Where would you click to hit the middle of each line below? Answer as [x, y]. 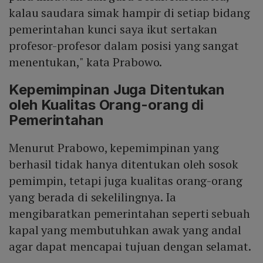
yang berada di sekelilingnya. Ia [92, 197]
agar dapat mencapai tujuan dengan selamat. [130, 247]
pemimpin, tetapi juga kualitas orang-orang [126, 181]
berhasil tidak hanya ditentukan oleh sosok [124, 164]
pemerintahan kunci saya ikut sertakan [113, 29]
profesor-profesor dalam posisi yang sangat [124, 46]
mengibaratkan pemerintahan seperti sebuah [129, 214]
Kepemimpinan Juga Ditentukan [117, 90]
